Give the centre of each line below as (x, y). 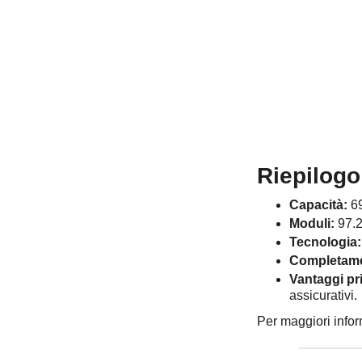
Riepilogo (308, 176)
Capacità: (318, 205)
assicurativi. (323, 296)
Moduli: (311, 224)
